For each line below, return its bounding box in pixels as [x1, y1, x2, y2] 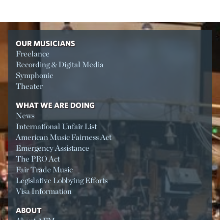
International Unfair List [16, 121, 97, 131]
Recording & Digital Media [16, 59, 104, 69]
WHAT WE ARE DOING [16, 100, 95, 110]
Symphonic [16, 70, 53, 80]
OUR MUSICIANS [16, 38, 75, 48]
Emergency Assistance [16, 143, 89, 153]
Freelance [16, 49, 50, 58]
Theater [16, 81, 43, 91]
